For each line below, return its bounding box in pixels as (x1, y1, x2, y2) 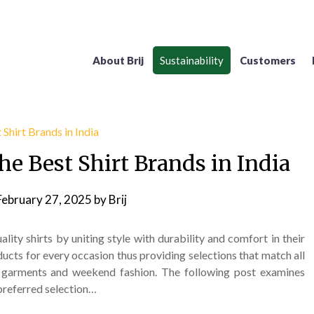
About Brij (93, 54, 144, 67)
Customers (240, 54, 296, 67)
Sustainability (160, 54, 224, 67)
